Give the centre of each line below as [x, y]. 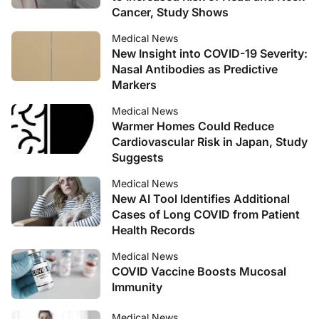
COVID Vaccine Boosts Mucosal [199, 271]
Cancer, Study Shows [170, 12]
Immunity [137, 287]
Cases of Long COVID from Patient [206, 214]
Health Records [153, 230]
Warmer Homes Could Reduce [193, 126]
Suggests [138, 157]
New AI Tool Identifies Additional [201, 199]
